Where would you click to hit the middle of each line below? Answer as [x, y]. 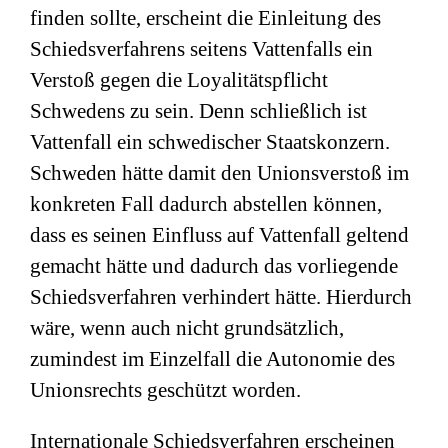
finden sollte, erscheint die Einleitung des [205, 18]
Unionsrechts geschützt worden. [165, 390]
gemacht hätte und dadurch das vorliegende [214, 266]
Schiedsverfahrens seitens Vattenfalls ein [201, 49]
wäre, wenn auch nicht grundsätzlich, [187, 328]
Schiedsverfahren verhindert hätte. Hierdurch [221, 297]
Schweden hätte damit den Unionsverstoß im [219, 173]
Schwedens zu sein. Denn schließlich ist [198, 111]
